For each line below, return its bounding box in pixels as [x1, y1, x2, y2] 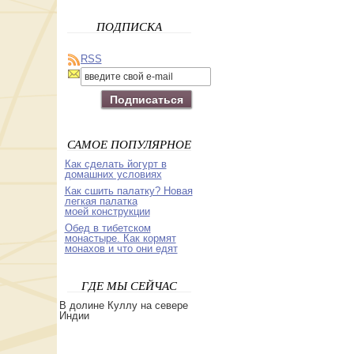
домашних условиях [64, 168, 162, 180]
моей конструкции [64, 205, 150, 217]
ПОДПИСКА [96, 18, 162, 34]
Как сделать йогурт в [64, 158, 167, 170]
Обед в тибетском [64, 222, 151, 234]
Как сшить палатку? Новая [64, 185, 193, 197]
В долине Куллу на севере [58, 299, 188, 311]
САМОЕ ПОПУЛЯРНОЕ [66, 136, 191, 152]
